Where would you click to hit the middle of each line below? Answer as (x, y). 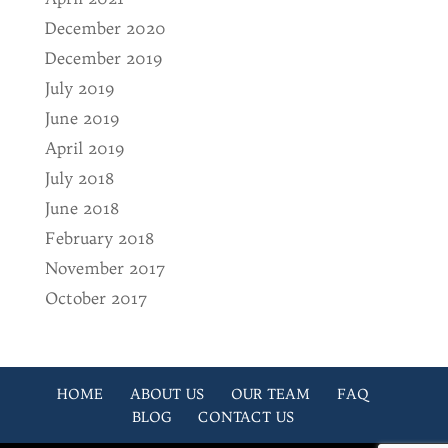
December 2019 (103, 58)
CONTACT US (245, 417)
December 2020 (105, 28)
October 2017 (95, 298)
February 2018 (99, 238)
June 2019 (81, 118)
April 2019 (84, 148)
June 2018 (81, 208)
